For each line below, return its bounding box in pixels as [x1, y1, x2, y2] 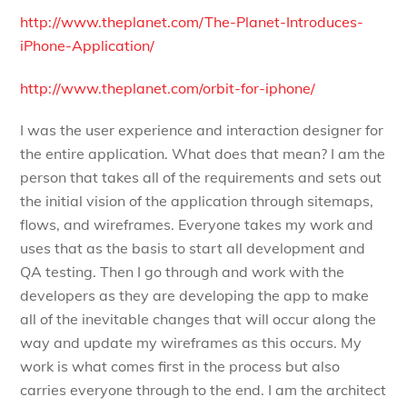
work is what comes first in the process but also [20, 357, 341, 376]
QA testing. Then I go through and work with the [20, 263, 345, 282]
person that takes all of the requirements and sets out [20, 168, 382, 187]
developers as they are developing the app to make [20, 286, 370, 305]
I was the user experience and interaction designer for [20, 121, 384, 140]
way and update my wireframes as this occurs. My [20, 333, 362, 352]
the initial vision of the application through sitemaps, [20, 192, 374, 211]
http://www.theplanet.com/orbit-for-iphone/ [20, 78, 316, 97]
